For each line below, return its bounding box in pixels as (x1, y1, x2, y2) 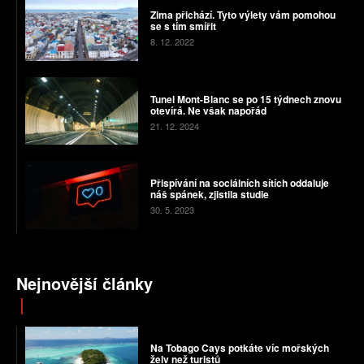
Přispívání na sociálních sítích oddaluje (149, 175, 329, 191)
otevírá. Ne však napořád (149, 102, 266, 118)
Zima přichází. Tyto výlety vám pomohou (149, 7, 336, 23)
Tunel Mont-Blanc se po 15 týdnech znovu (149, 91, 341, 106)
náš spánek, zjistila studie (149, 187, 269, 202)
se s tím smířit (149, 19, 216, 34)
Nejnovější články (16, 271, 153, 295)
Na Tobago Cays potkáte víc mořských (149, 340, 329, 356)
